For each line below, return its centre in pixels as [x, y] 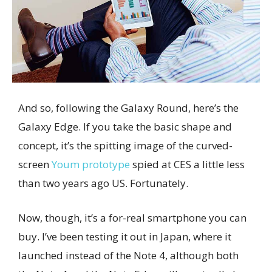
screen [35, 165]
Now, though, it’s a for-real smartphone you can [132, 218]
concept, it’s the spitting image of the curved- [125, 146]
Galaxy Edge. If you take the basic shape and [125, 127]
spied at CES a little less [187, 165]
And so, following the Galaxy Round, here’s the [128, 108]
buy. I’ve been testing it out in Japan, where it [125, 237]
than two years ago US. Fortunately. [103, 183]
